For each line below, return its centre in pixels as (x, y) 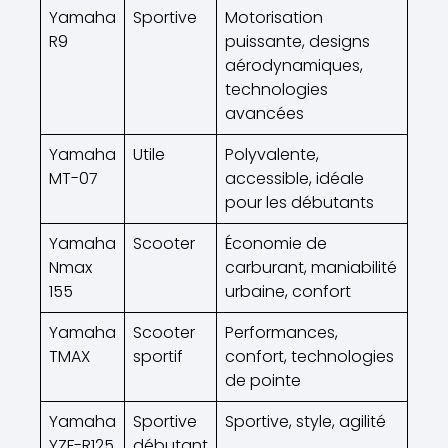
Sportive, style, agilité (305, 421)
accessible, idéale (294, 178)
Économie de (276, 243)
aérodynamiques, (294, 65)
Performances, (281, 332)
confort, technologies (309, 356)
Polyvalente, (272, 154)
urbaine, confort (288, 291)
